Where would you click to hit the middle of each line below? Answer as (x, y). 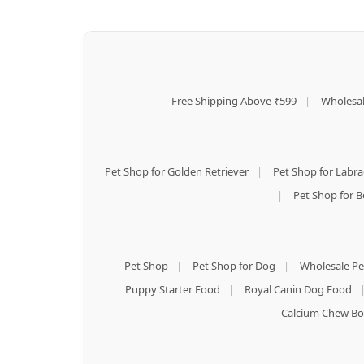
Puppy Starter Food (172, 289)
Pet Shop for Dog (234, 265)
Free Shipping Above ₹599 (234, 100)
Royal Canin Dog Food (298, 289)
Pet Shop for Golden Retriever (176, 171)
